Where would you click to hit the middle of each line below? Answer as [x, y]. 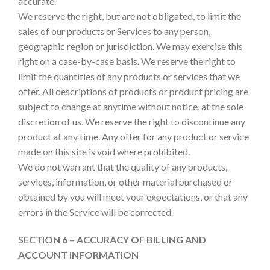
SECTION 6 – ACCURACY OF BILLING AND [112, 239]
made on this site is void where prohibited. [104, 151]
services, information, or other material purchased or [125, 181]
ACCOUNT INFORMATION [78, 254]
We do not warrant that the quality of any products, [123, 166]
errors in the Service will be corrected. [96, 212]
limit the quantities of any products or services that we [129, 76]
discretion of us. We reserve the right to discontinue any [132, 121]
